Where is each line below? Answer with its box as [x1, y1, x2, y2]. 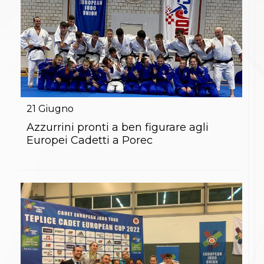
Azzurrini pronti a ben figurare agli [27, 120, 209, 134]
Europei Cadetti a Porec [27, 133, 153, 147]
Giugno [38, 103, 74, 114]
